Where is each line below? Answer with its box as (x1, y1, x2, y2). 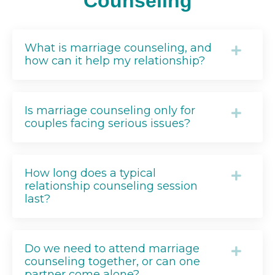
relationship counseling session (25, 179, 198, 193)
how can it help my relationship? (25, 54, 205, 68)
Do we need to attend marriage (25, 242, 199, 256)
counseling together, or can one (25, 255, 200, 269)
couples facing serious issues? (25, 117, 190, 131)
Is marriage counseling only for (25, 104, 195, 118)
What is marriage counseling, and (25, 41, 212, 55)
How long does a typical (25, 166, 156, 180)
